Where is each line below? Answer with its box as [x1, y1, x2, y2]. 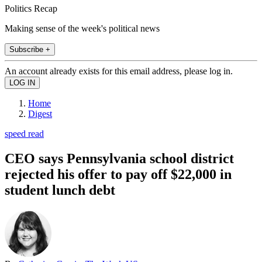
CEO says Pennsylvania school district [5, 150, 234, 166]
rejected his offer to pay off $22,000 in [5, 166, 232, 182]
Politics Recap [5, 3, 57, 13]
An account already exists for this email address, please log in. [5, 65, 233, 76]
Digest [28, 108, 52, 119]
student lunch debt [5, 182, 115, 198]
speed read [5, 128, 44, 139]
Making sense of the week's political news [5, 23, 160, 33]
